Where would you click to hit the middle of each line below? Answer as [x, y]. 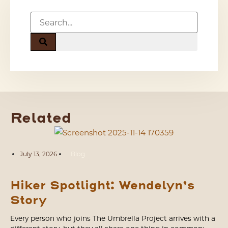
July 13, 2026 [38, 153]
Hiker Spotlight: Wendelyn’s [102, 186]
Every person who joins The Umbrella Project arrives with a [113, 218]
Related [41, 119]
